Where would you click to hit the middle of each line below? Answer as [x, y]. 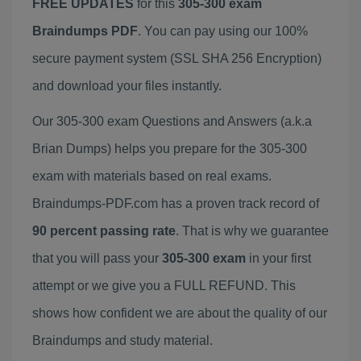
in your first [278, 258]
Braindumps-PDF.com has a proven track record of [176, 203]
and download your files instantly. [127, 86]
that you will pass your [97, 258]
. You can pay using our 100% [223, 31]
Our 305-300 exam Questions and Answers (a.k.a [172, 121]
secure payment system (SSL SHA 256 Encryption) [177, 58]
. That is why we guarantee [252, 231]
